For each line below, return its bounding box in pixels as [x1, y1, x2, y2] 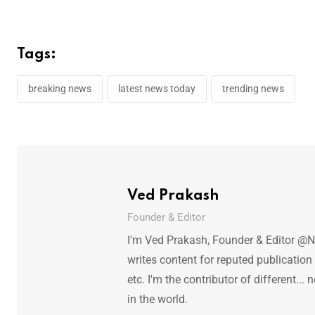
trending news [222, 82, 284, 94]
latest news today [118, 82, 195, 94]
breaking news [28, 82, 91, 94]
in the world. [127, 292, 188, 306]
